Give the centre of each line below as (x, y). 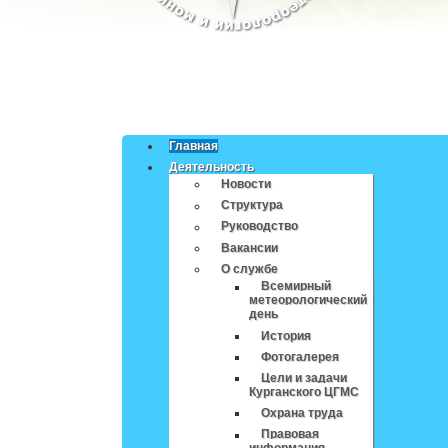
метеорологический (308, 300)
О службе (250, 269)
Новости (246, 184)
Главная (194, 145)
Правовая (290, 434)
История (286, 335)
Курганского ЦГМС (304, 392)
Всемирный (296, 286)
